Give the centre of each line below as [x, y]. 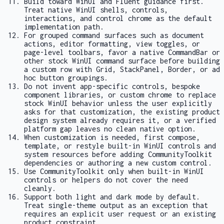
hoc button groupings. [66, 78]
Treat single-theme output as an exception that [116, 205]
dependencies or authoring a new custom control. [118, 163]
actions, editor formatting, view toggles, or [112, 44]
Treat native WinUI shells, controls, [96, 10]
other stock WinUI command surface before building [122, 61]
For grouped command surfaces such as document [114, 35]
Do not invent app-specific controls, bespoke [112, 86]
